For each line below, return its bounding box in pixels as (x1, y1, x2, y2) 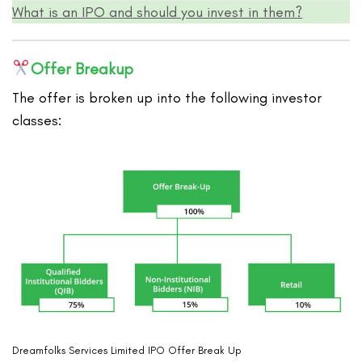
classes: (12, 112, 61, 130)
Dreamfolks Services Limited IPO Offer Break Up (12, 344, 242, 357)
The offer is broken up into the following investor (12, 89, 322, 107)
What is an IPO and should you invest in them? (12, 3, 303, 22)
